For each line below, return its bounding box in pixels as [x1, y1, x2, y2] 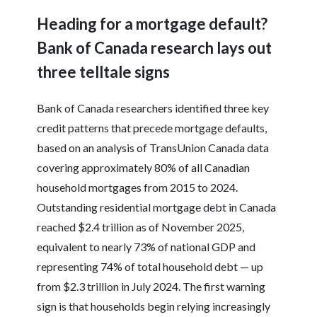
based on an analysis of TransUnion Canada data [37, 141, 270, 155]
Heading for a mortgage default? [37, 14, 268, 34]
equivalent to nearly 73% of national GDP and [37, 240, 256, 254]
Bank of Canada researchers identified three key [37, 101, 270, 115]
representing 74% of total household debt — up [37, 260, 264, 274]
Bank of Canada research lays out [37, 38, 272, 58]
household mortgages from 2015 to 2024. [37, 180, 238, 195]
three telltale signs [37, 62, 171, 82]
